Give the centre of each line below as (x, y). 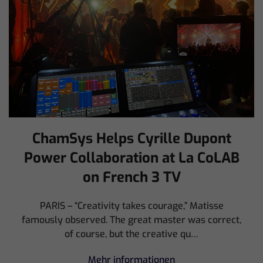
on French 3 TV (131, 178)
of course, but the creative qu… (131, 234)
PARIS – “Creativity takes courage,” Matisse (131, 206)
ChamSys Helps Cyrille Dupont (131, 139)
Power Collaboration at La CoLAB (131, 158)
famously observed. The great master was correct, (131, 220)
